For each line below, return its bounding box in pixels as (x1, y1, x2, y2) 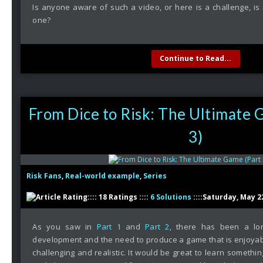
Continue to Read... (160, 53, 232, 63)
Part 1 (96, 221, 122, 232)
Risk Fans (26, 171, 62, 181)
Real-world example (65, 171, 140, 181)
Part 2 (145, 221, 170, 232)
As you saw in (32, 221, 97, 232)
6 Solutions (150, 192, 192, 202)
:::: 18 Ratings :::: (87, 192, 151, 202)
